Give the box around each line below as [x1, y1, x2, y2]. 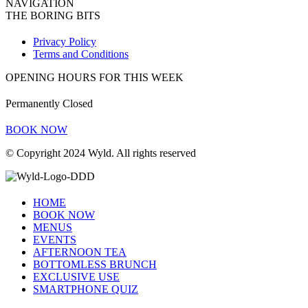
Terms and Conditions [33, 48, 129, 60]
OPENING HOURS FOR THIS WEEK [5, 71, 184, 84]
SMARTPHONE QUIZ [33, 283, 138, 296]
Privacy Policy [33, 36, 96, 48]
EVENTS [33, 234, 76, 246]
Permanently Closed [5, 98, 96, 110]
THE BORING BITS [5, 10, 100, 22]
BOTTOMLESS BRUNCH [33, 258, 157, 271]
